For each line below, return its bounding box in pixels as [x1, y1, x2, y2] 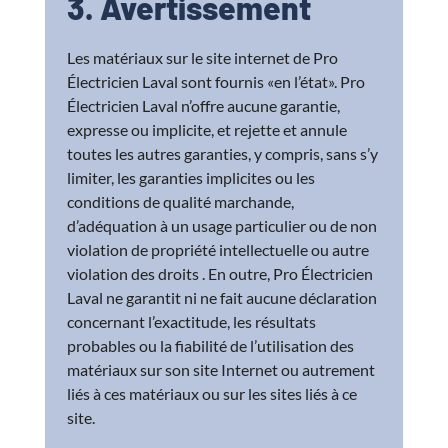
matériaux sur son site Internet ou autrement [67, 360, 376, 380]
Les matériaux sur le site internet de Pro [67, 48, 339, 68]
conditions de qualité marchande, [67, 192, 295, 212]
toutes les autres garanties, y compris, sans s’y [67, 144, 379, 164]
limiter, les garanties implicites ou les [67, 168, 316, 188]
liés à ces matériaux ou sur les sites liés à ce [67, 384, 358, 404]
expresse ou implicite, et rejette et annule [67, 120, 348, 140]
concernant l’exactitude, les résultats [67, 312, 317, 332]
